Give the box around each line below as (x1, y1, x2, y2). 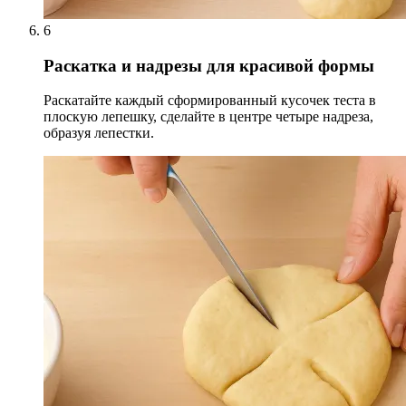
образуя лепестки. (43, 125, 154, 141)
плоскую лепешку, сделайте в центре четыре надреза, (43, 109, 373, 125)
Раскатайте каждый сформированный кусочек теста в (43, 92, 376, 109)
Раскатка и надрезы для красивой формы (43, 55, 374, 75)
